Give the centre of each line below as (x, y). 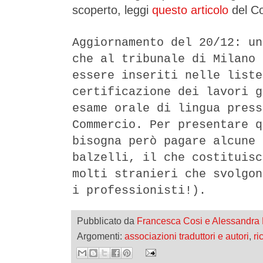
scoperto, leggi (112, 10)
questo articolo (190, 10)
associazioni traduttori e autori (187, 236)
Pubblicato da (107, 220)
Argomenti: (101, 236)
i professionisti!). (139, 190)
